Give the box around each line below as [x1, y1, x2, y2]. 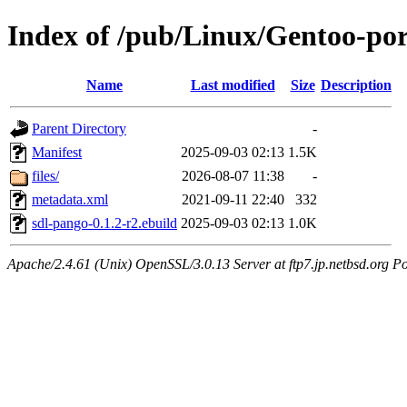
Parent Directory [32, 120, 126, 136]
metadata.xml [32, 191, 108, 207]
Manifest [32, 144, 82, 160]
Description [321, 76, 392, 93]
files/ [32, 167, 59, 184]
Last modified [190, 76, 275, 93]
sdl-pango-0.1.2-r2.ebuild [32, 214, 177, 231]
